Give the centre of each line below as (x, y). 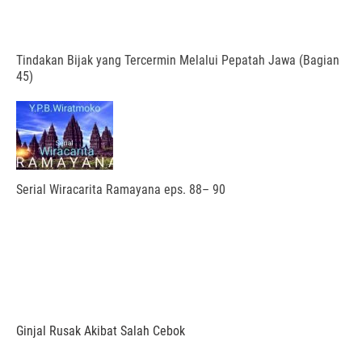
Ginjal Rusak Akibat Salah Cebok (101, 331)
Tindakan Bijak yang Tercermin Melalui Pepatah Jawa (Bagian (178, 61)
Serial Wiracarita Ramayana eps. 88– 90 (121, 190)
